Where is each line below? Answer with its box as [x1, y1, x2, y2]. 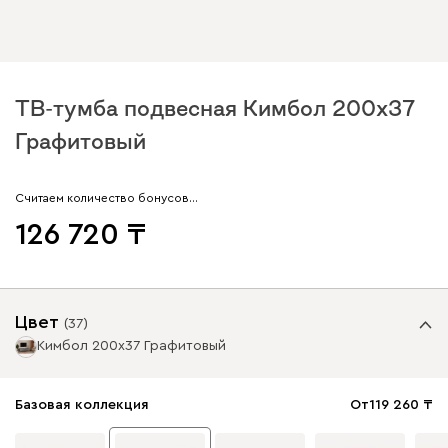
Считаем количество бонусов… [15, 191, 198, 204]
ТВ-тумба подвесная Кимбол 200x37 [15, 96, 416, 119]
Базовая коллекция [15, 397, 149, 412]
